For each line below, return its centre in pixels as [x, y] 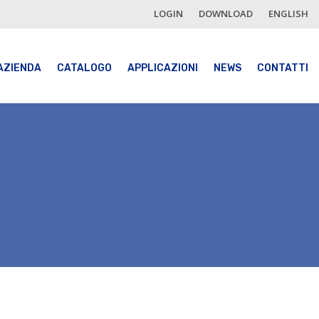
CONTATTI [282, 68]
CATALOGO [84, 68]
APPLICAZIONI [162, 68]
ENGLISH [288, 14]
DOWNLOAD [226, 14]
